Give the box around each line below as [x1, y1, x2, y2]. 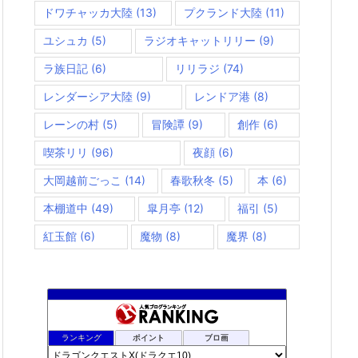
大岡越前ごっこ [43, 173, 121, 187]
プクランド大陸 [184, 5, 262, 19]
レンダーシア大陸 [43, 89, 133, 103]
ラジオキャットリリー [144, 33, 256, 47]
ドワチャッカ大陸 [43, 5, 133, 19]
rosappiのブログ [90, 320, 154, 330]
